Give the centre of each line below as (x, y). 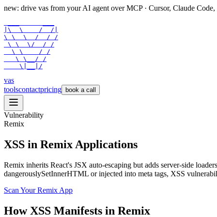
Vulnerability (24, 115)
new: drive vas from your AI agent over (64, 8)
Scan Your (21, 190)
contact (29, 89)
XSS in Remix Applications (71, 144)
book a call (81, 90)
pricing (51, 89)
